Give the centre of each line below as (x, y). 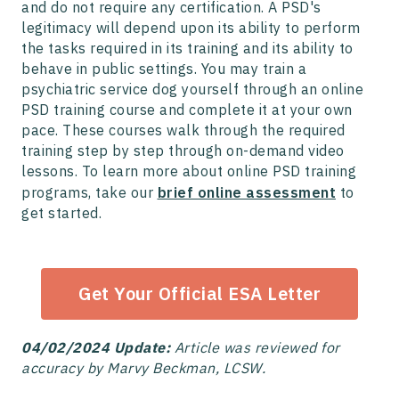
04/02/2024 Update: (96, 348)
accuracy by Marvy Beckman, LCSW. (143, 368)
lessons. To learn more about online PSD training (189, 171)
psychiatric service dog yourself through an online (192, 90)
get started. (61, 213)
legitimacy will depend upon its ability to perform (191, 28)
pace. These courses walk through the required (183, 130)
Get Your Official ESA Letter (199, 294)
